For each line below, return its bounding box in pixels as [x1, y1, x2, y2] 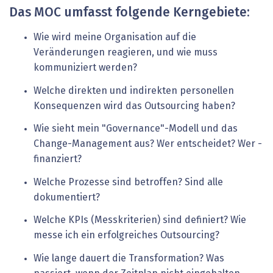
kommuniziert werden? [34, 63, 137, 73]
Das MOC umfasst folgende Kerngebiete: [9, 7, 250, 20]
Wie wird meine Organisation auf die [34, 32, 196, 43]
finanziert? [34, 154, 82, 165]
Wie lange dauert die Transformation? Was [34, 253, 224, 263]
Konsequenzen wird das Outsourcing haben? [34, 101, 235, 111]
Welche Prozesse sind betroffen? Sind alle [34, 177, 223, 187]
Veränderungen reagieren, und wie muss [34, 48, 218, 58]
